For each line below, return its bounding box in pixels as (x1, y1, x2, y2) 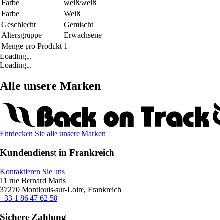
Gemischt (64, 20, 93, 29)
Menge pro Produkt (1, 42, 62, 51)
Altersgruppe (1, 31, 42, 40)
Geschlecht (1, 20, 36, 29)
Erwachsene (64, 31, 102, 40)
